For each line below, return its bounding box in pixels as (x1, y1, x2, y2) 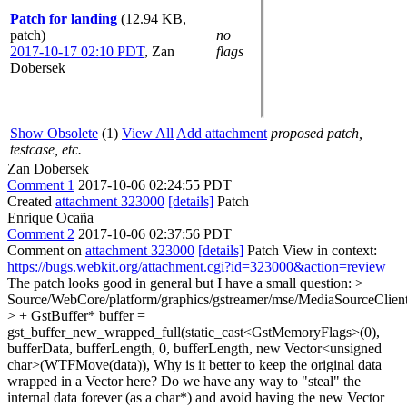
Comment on (7, 242, 85, 258)
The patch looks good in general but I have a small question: (7, 274, 355, 291)
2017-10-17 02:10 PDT (10, 43, 144, 59)
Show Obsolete (10, 124, 98, 141)
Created (7, 193, 55, 209)
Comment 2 (7, 225, 74, 242)
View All (122, 124, 174, 141)
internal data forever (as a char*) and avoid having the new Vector (7, 389, 384, 405)
